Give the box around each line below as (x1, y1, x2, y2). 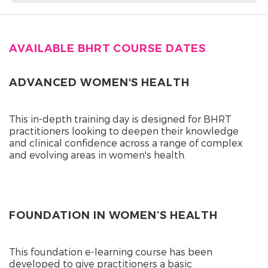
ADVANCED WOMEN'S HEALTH (9, 75, 190, 89)
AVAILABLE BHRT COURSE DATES (9, 41, 206, 55)
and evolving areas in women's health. (9, 148, 186, 160)
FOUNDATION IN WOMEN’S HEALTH (9, 208, 218, 222)
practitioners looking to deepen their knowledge (9, 124, 239, 136)
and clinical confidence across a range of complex (9, 136, 242, 148)
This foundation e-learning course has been (9, 245, 212, 257)
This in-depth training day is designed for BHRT (9, 112, 232, 124)
